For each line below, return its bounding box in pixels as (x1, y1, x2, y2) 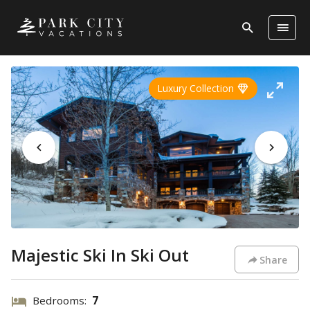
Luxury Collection (157, 82, 237, 95)
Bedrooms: (32, 293, 92, 307)
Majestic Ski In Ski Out (11, 244, 189, 266)
